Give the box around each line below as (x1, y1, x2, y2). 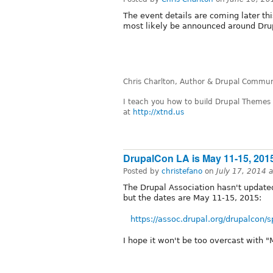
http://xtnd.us (133, 108, 184, 117)
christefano (161, 166, 202, 175)
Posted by (123, 166, 161, 175)
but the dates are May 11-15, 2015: (123, 193, 261, 202)
